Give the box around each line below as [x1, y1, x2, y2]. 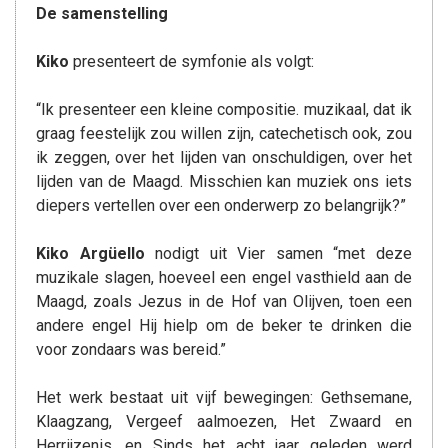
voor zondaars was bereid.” [36, 340, 226, 359]
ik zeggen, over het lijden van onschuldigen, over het [36, 148, 412, 167]
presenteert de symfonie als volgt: [69, 52, 314, 71]
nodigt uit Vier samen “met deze [144, 244, 413, 263]
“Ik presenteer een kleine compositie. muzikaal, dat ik [36, 100, 412, 119]
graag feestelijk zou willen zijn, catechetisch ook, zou [36, 124, 412, 143]
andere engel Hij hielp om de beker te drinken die [36, 316, 412, 335]
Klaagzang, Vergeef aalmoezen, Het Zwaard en [36, 412, 412, 431]
